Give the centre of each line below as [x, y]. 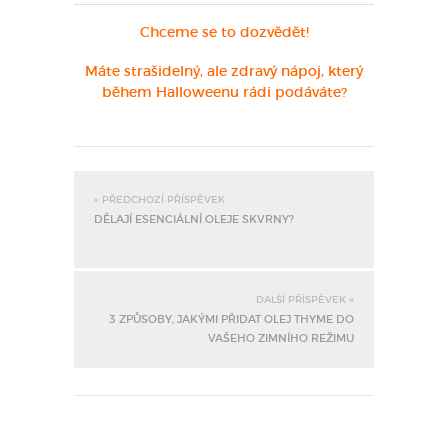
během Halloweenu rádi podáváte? [224, 92]
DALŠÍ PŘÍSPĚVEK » [305, 299]
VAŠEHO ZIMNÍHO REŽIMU [281, 338]
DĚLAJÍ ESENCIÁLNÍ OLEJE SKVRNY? [194, 219]
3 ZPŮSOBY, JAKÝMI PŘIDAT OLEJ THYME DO [231, 319]
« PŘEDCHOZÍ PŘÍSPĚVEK [159, 199]
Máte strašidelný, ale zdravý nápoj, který [224, 71]
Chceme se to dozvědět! [224, 32]
